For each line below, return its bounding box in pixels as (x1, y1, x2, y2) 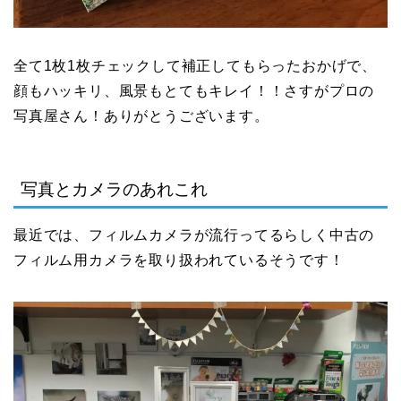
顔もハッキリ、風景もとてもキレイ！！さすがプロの (13, 82, 375, 98)
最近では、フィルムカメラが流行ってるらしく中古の (13, 227, 375, 243)
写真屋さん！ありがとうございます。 (13, 107, 269, 124)
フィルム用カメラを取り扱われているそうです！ (13, 252, 345, 269)
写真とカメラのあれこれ (21, 180, 208, 200)
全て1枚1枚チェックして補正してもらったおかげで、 (13, 57, 377, 73)
